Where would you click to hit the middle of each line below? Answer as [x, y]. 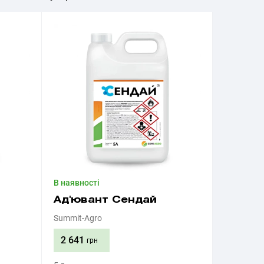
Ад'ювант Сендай [105, 200]
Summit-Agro [78, 218]
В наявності [77, 183]
